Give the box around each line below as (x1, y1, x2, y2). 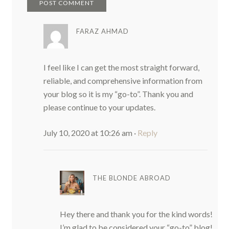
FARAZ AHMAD (76, 27, 129, 35)
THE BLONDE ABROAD (92, 173, 171, 182)
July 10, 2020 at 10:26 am (43, 127, 132, 138)
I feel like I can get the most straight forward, (43, 62, 199, 72)
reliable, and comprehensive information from (43, 75, 202, 85)
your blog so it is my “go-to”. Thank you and (43, 88, 193, 99)
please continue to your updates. (43, 102, 155, 112)
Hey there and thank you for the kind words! (59, 209, 213, 219)
